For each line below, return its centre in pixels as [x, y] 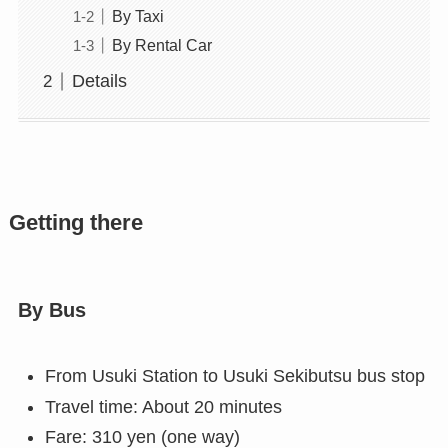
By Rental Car [161, 45]
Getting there [75, 222]
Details [99, 81]
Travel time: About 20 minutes [163, 406]
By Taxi [137, 16]
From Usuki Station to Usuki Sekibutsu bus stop [234, 376]
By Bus [51, 309]
